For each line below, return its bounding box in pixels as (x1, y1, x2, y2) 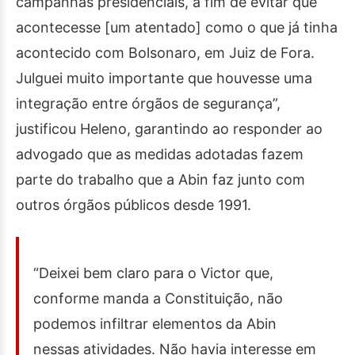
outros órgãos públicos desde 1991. (16, 197, 251, 213)
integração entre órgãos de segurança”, (16, 95, 281, 112)
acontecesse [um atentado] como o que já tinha (16, 19, 338, 36)
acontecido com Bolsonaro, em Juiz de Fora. (16, 44, 315, 61)
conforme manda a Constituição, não (33, 290, 283, 307)
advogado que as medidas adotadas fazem (16, 146, 303, 162)
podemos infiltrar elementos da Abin (33, 315, 277, 332)
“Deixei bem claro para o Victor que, (33, 265, 273, 281)
